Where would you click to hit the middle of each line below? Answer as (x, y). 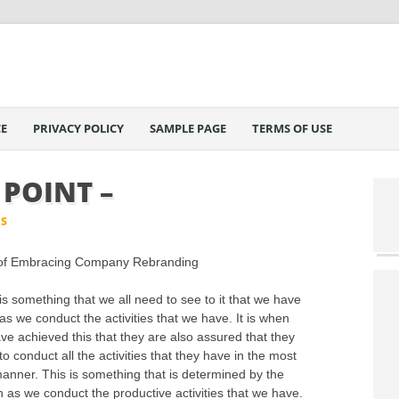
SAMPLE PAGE (188, 129)
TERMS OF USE (292, 129)
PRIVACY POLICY (78, 129)
